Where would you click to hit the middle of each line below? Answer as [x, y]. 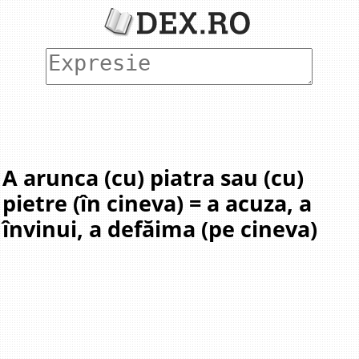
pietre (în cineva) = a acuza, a [157, 204]
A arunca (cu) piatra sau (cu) [153, 178]
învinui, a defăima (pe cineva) [160, 229]
